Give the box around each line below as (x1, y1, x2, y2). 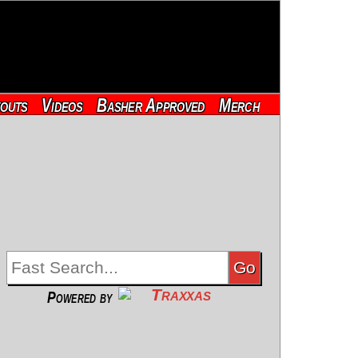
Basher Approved (96, 94, 205, 117)
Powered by (47, 288, 112, 306)
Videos (41, 94, 83, 117)
